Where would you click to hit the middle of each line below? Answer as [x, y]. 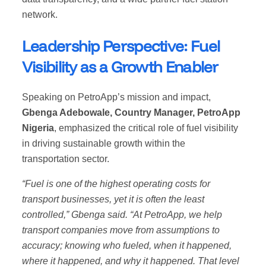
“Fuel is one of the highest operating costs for [116, 184]
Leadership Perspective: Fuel [121, 46]
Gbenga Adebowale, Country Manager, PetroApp [131, 113]
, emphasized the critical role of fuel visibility [146, 128]
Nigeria [38, 128]
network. [39, 15]
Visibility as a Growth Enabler [120, 66]
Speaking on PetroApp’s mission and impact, [116, 97]
